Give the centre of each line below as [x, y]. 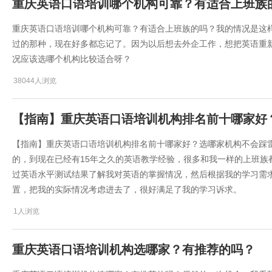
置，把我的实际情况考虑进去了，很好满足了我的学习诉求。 [127, 189]
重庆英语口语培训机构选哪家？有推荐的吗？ [134, 250]
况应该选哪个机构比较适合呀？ [72, 59]
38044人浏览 [35, 81]
